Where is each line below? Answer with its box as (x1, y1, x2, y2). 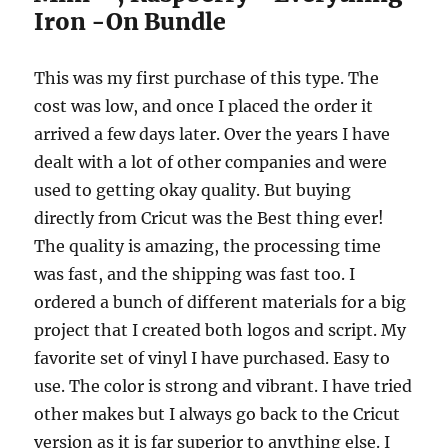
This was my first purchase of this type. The (34, 68, 380, 88)
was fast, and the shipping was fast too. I (34, 264, 356, 284)
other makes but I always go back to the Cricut (34, 404, 401, 424)
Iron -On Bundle (34, 7, 227, 36)
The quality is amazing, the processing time (34, 236, 382, 256)
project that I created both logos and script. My (34, 320, 407, 340)
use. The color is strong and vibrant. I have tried (34, 376, 413, 396)
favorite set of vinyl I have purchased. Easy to (34, 348, 391, 368)
